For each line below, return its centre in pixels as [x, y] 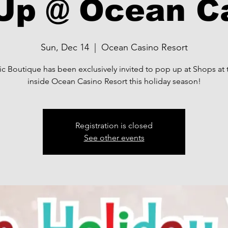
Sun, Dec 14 [65, 47]
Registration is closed [114, 125]
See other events [114, 138]
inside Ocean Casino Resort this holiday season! [114, 81]
